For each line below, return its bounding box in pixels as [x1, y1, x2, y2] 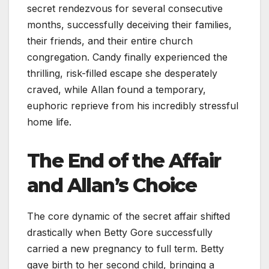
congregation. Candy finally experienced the [27, 50, 228, 63]
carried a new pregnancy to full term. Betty [27, 242, 224, 255]
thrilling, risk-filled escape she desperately [27, 67, 217, 79]
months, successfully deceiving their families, [27, 18, 232, 31]
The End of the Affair [27, 148, 221, 172]
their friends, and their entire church [27, 34, 193, 47]
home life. [27, 115, 71, 128]
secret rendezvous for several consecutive [27, 2, 223, 14]
